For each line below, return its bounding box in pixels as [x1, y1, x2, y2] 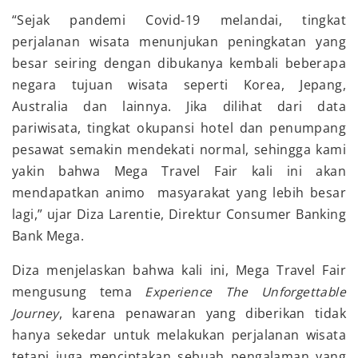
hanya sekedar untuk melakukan [12, 326, 225, 344]
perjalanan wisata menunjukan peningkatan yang [12, 33, 346, 51]
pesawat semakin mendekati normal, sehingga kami [12, 141, 346, 159]
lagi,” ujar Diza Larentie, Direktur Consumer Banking [12, 205, 346, 224]
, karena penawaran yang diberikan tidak [58, 304, 346, 323]
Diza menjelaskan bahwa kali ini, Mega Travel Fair [12, 261, 346, 280]
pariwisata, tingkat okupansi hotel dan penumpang [12, 119, 346, 137]
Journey [12, 304, 59, 323]
